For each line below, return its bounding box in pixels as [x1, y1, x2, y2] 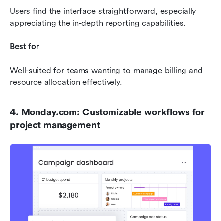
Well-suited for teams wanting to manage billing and [10, 65, 203, 75]
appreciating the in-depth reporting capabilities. [10, 18, 186, 28]
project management [10, 119, 100, 131]
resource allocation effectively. [10, 77, 122, 87]
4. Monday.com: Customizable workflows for [10, 107, 205, 118]
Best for [10, 41, 39, 51]
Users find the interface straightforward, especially [10, 6, 197, 16]
